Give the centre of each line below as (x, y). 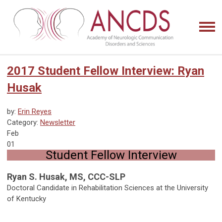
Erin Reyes (35, 111)
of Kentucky (27, 198)
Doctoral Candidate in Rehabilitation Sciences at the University (108, 188)
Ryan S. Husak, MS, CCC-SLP (66, 176)
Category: (24, 122)
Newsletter (58, 122)
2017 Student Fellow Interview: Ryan (106, 71)
